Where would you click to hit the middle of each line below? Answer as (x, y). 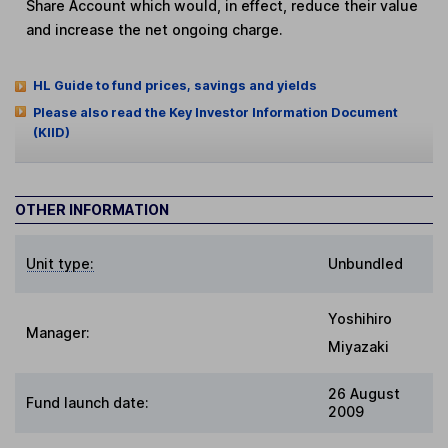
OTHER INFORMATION (92, 209)
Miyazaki (358, 346)
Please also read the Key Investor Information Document (215, 113)
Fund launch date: (88, 402)
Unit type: (60, 263)
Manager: (58, 332)
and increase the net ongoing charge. (155, 29)
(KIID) (51, 133)
